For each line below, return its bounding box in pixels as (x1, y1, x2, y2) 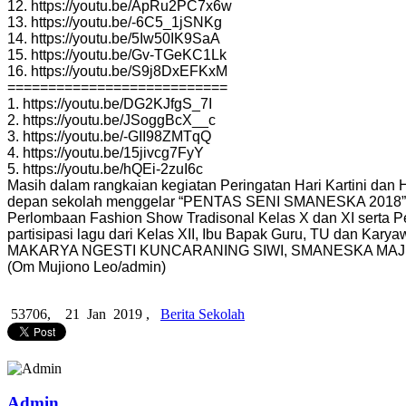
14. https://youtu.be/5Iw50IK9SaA (7, 30, 220, 46)
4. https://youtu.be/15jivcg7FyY (7, 144, 204, 160)
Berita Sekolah (160, 305, 245, 322)
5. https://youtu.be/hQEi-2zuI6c (7, 160, 203, 177)
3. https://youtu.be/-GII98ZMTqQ (7, 128, 211, 144)
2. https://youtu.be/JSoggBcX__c (7, 111, 216, 128)
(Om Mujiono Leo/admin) (7, 258, 166, 275)
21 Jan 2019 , (58, 305, 153, 322)
